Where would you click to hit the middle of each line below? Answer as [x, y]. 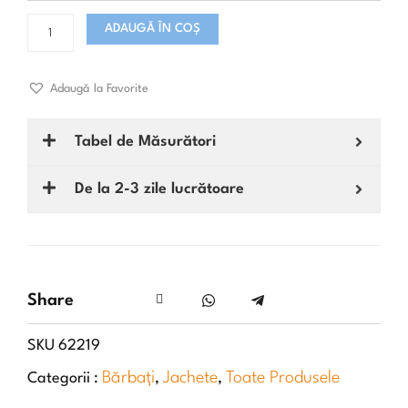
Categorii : [65, 378]
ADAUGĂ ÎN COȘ [152, 29]
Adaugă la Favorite [99, 89]
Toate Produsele [283, 377]
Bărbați [128, 377]
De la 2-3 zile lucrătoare [159, 189]
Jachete [190, 377]
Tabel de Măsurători [145, 141]
